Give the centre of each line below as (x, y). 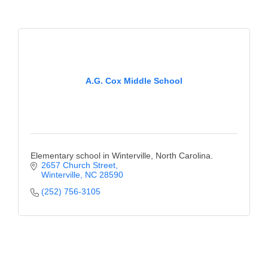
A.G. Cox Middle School (134, 81)
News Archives (166, 41)
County (147, 17)
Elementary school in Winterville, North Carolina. (122, 156)
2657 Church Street (78, 165)
